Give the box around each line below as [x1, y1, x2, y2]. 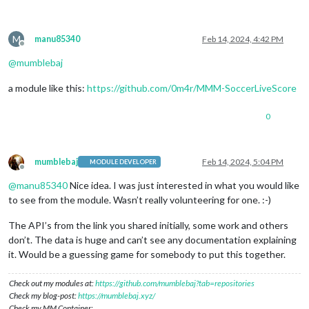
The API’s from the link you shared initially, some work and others [8, 219, 288, 231]
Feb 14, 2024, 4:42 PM [202, 33, 283, 44]
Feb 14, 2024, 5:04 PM [202, 156, 283, 167]
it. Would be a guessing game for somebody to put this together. [8, 248, 286, 260]
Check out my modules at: [9, 277, 95, 288]
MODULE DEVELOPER [90, 158, 157, 166]
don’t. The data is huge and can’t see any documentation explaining [8, 233, 297, 246]
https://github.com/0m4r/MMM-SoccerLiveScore [87, 81, 297, 94]
